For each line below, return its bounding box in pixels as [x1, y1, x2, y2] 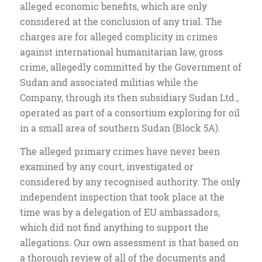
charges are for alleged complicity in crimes [19, 30, 218, 43]
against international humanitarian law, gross [19, 46, 223, 58]
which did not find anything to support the [19, 220, 209, 233]
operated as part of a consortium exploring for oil [19, 106, 240, 119]
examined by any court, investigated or [19, 160, 194, 173]
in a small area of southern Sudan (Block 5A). [19, 122, 220, 135]
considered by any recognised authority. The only [19, 175, 240, 188]
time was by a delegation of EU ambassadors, [19, 205, 220, 218]
